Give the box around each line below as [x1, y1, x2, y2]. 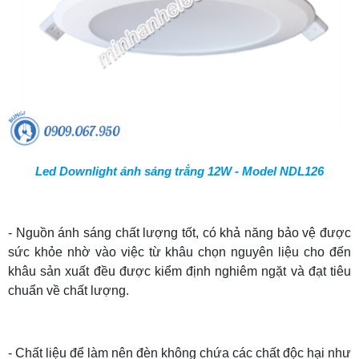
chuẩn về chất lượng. [8, 283, 129, 297]
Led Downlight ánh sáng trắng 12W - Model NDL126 [35, 163, 324, 178]
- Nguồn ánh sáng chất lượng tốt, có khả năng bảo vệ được [8, 225, 351, 240]
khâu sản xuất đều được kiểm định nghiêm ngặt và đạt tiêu [8, 264, 351, 278]
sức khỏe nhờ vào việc [8, 244, 149, 259]
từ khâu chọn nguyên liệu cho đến [148, 244, 352, 259]
